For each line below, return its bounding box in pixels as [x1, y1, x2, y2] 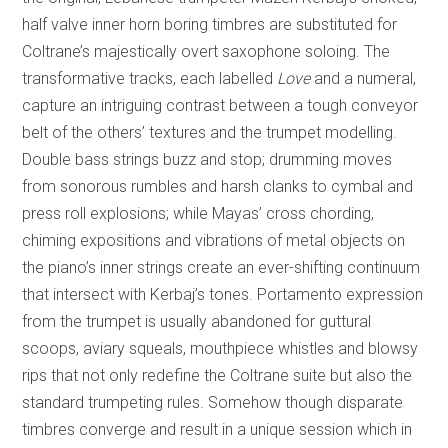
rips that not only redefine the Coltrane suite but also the [22, 366, 413, 386]
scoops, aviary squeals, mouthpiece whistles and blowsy [22, 339, 419, 359]
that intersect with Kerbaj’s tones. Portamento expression [22, 285, 424, 305]
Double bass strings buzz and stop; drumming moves [22, 150, 393, 170]
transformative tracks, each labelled [22, 69, 274, 89]
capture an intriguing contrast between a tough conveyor [22, 96, 419, 116]
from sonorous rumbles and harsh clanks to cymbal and [22, 177, 414, 197]
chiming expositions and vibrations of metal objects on [22, 231, 406, 251]
